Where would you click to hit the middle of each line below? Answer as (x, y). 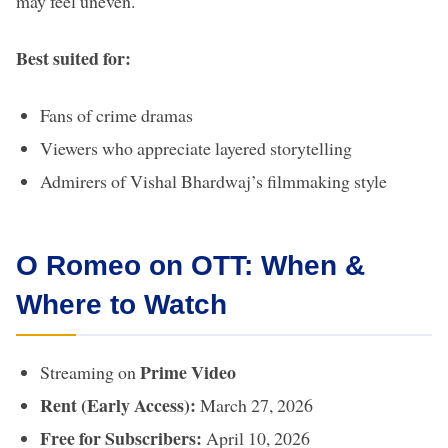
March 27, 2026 (254, 405)
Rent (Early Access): (118, 405)
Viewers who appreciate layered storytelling (196, 148)
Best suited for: (73, 58)
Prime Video (188, 372)
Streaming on (90, 372)
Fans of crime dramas (116, 115)
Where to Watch (121, 305)
